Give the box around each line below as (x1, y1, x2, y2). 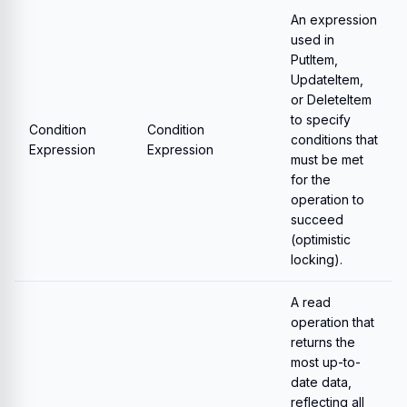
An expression (291, 12, 377, 27)
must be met (291, 152, 363, 167)
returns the (291, 334, 355, 350)
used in (291, 32, 334, 47)
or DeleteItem (291, 92, 372, 107)
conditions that (291, 132, 378, 147)
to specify (291, 112, 351, 127)
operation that (291, 314, 374, 330)
